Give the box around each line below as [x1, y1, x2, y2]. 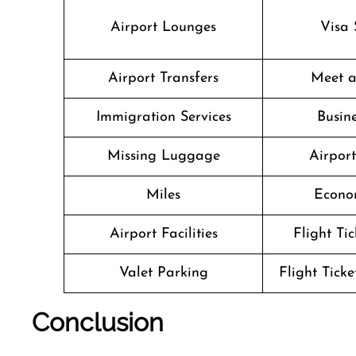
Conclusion [32, 308, 164, 337]
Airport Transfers [108, 71, 219, 86]
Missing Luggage [106, 149, 220, 164]
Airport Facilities [109, 226, 218, 242]
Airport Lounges [110, 20, 216, 35]
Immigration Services [95, 110, 231, 125]
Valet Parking [118, 265, 208, 281]
